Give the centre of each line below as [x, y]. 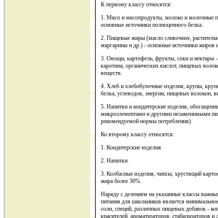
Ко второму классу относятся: [137, 135]
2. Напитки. [115, 161]
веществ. [111, 73]
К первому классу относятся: [136, 5]
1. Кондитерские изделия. [132, 148]
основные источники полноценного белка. [152, 25]
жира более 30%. [121, 181]
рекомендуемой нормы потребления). [146, 121]
